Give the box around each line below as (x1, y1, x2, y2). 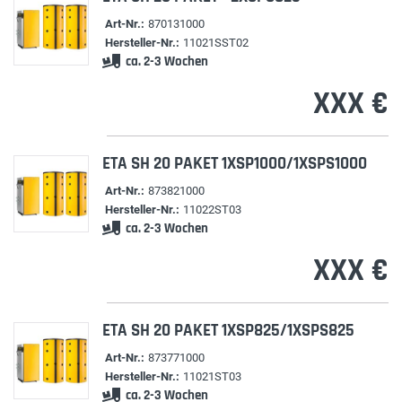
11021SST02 (182, 36, 249, 49)
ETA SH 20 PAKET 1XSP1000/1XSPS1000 (101, 153, 367, 175)
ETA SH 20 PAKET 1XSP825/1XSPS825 (101, 319, 354, 342)
